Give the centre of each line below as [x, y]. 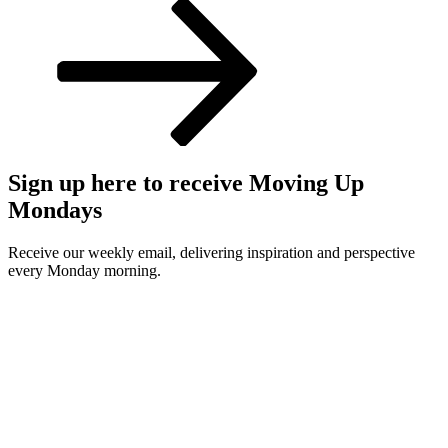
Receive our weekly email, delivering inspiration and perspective [211, 253]
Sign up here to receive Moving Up [186, 183]
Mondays [55, 210]
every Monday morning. [84, 271]
